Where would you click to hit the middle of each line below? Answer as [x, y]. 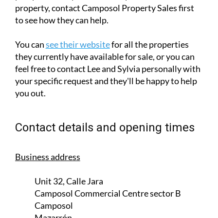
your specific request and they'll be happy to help [106, 14]
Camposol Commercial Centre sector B [108, 126]
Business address [47, 90]
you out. [30, 26]
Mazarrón [53, 151]
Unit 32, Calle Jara [69, 114]
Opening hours [43, 199]
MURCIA [52, 175]
